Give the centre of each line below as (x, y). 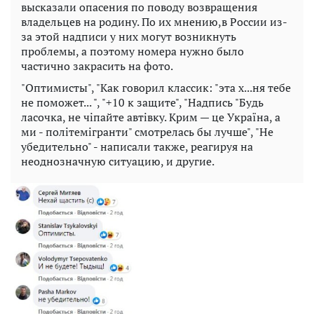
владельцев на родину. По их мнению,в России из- (154, 22)
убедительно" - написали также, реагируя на (137, 147)
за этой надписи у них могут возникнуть (129, 37)
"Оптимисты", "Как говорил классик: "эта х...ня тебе (156, 88)
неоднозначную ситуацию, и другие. (118, 162)
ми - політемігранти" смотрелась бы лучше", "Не (147, 132)
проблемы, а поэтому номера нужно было (132, 52)
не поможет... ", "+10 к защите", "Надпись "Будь (142, 103)
